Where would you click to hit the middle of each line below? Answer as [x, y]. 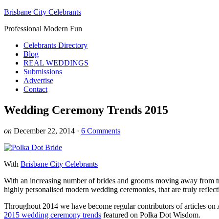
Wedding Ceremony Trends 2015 [86, 110]
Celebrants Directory [55, 45]
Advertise [38, 80]
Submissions [43, 72]
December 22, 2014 [44, 131]
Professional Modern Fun [43, 29]
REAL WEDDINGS [56, 63]
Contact [35, 89]
